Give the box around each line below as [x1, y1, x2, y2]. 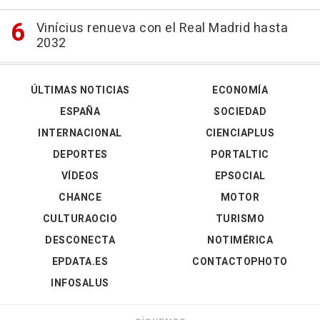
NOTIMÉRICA [207, 232, 273, 248]
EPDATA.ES [51, 254, 109, 269]
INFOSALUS [51, 275, 109, 291]
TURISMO [215, 211, 265, 226]
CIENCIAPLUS [205, 125, 275, 141]
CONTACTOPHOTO [192, 254, 288, 269]
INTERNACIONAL [38, 125, 122, 141]
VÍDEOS [61, 168, 99, 184]
